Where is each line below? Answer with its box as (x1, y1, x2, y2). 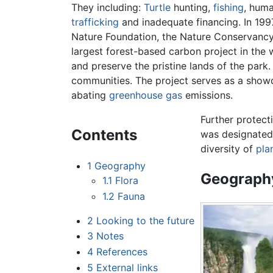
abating (71, 89, 109, 102)
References (96, 246, 147, 258)
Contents (71, 126, 137, 144)
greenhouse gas (109, 89, 182, 102)
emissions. (182, 89, 233, 102)
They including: (71, 1, 144, 14)
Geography (94, 160, 146, 172)
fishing (213, 1, 244, 14)
